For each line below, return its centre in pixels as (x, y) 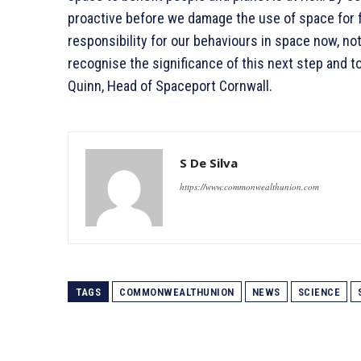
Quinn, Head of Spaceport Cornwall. (170, 85)
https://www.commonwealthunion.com (249, 186)
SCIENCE (319, 292)
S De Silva (209, 162)
